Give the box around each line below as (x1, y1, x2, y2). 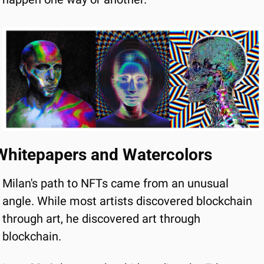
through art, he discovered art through (2, 212, 200, 226)
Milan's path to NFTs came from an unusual (2, 176, 229, 190)
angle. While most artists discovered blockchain (2, 194, 252, 208)
